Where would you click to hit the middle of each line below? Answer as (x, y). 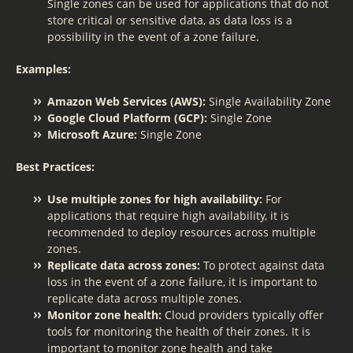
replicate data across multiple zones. (145, 298)
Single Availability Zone (268, 101)
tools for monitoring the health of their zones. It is (179, 331)
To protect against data (262, 265)
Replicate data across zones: (124, 265)
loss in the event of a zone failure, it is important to (182, 282)
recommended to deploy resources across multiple (182, 232)
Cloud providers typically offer (243, 315)
